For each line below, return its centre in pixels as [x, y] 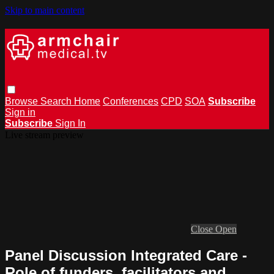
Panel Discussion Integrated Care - [126, 255]
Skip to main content [45, 10]
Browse [23, 101]
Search [57, 101]
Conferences [131, 101]
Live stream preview [44, 135]
